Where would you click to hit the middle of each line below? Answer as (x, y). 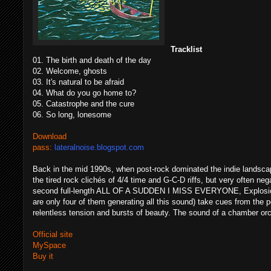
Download (50, 136)
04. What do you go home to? (84, 93)
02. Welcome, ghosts (70, 71)
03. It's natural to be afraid (78, 82)
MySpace (49, 245)
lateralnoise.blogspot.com (99, 147)
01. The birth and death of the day (92, 60)
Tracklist (186, 49)
